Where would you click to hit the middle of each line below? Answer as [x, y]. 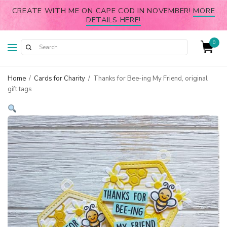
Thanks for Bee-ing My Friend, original [150, 79]
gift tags [20, 89]
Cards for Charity [60, 79]
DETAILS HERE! [113, 20]
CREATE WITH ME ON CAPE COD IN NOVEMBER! [103, 11]
